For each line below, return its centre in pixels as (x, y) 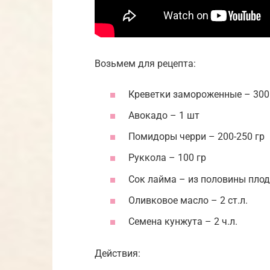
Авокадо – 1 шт (164, 116)
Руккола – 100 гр (167, 158)
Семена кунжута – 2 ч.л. (183, 222)
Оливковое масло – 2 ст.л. (188, 200)
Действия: (118, 253)
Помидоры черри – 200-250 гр (196, 137)
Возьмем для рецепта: (145, 63)
